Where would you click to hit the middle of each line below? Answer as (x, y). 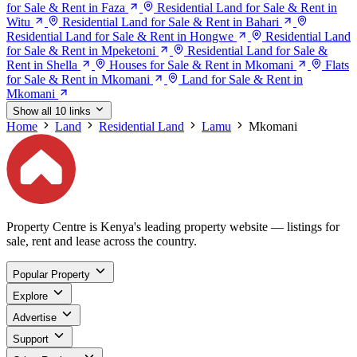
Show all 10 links (52, 112)
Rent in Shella (42, 65)
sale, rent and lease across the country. (102, 241)
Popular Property (51, 274)
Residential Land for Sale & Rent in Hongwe (120, 37)
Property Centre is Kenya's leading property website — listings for (173, 226)
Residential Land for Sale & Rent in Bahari (171, 22)
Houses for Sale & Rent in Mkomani (201, 65)
